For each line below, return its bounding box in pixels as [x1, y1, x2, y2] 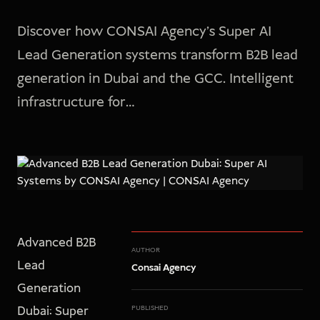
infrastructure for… [17, 93, 134, 112]
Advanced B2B [17, 234, 96, 251]
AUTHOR [131, 245, 160, 255]
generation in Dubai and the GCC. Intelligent [17, 69, 294, 89]
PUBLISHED [131, 303, 169, 313]
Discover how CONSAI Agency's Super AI [17, 22, 271, 41]
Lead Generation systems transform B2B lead [17, 46, 298, 65]
